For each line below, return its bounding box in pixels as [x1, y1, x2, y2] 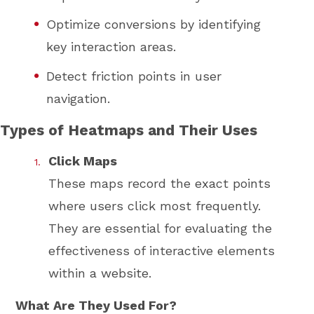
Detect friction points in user [46, 68, 222, 83]
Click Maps [48, 153, 118, 169]
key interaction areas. [46, 39, 177, 55]
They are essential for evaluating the [48, 221, 273, 236]
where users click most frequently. [48, 198, 261, 214]
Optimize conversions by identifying [46, 17, 261, 32]
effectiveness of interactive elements [48, 243, 275, 259]
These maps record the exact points [48, 176, 271, 191]
